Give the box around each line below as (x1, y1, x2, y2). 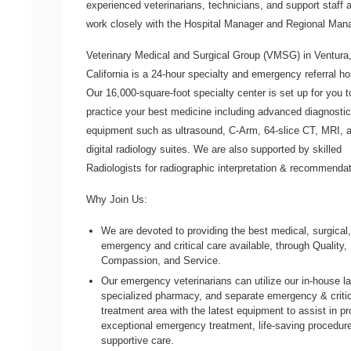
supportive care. (101, 334, 175, 346)
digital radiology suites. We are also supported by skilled (86, 143, 342, 156)
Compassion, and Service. (101, 255, 222, 267)
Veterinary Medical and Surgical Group (86, 49, 260, 62)
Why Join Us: (86, 194, 147, 206)
